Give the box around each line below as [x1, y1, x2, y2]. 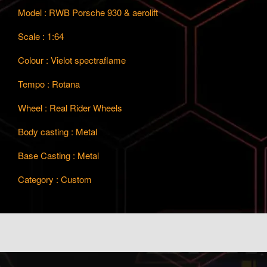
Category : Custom [18, 172, 92, 185]
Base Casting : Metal [18, 148, 99, 162]
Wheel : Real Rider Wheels [18, 101, 122, 114]
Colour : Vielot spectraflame [18, 53, 126, 66]
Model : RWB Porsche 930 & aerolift [18, 5, 158, 18]
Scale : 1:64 [18, 29, 64, 42]
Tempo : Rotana [18, 77, 80, 90]
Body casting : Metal [18, 125, 97, 138]
